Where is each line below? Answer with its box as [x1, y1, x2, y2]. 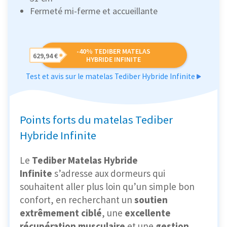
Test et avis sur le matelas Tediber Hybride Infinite [26, 71, 197, 82]
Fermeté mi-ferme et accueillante [30, 5, 158, 17]
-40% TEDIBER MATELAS [77, 47, 150, 56]
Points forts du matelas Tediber [20, 112, 173, 127]
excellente [125, 207, 171, 219]
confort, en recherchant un [20, 194, 134, 206]
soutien [134, 194, 168, 206]
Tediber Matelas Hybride [32, 154, 138, 167]
